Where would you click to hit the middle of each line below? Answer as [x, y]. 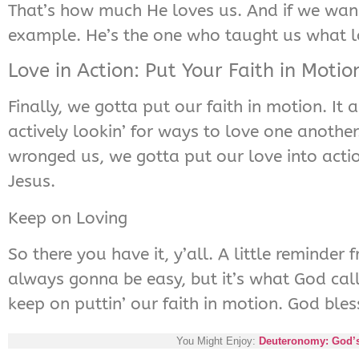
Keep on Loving [68, 218]
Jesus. [32, 182]
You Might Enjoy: [217, 341]
